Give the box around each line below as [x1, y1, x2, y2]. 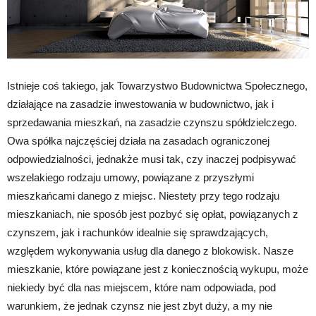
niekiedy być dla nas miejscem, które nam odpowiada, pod [7, 281, 276, 293]
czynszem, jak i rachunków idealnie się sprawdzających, [7, 226, 268, 238]
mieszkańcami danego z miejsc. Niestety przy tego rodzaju [7, 190, 279, 202]
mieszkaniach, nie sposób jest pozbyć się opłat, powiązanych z [7, 208, 298, 220]
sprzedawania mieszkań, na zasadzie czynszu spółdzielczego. [7, 116, 297, 128]
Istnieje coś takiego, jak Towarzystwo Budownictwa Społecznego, [7, 80, 308, 92]
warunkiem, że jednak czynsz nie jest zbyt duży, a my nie [7, 300, 272, 312]
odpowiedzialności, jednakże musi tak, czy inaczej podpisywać [7, 153, 296, 165]
